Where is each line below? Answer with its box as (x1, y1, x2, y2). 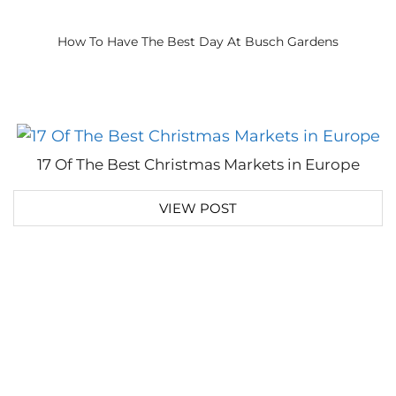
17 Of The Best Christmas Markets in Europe (36, 156, 360, 174)
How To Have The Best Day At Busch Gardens (57, 33, 339, 49)
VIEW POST (159, 200, 237, 217)
